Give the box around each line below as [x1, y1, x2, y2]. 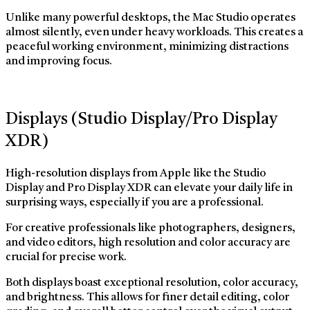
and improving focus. [6, 56, 112, 68]
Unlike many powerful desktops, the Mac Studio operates [6, 12, 295, 24]
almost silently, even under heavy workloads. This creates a [6, 27, 303, 39]
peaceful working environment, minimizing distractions [6, 42, 289, 53]
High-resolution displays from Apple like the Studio [6, 168, 266, 179]
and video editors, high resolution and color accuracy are [6, 237, 291, 248]
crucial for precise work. [6, 252, 127, 263]
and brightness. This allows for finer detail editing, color [6, 292, 289, 303]
